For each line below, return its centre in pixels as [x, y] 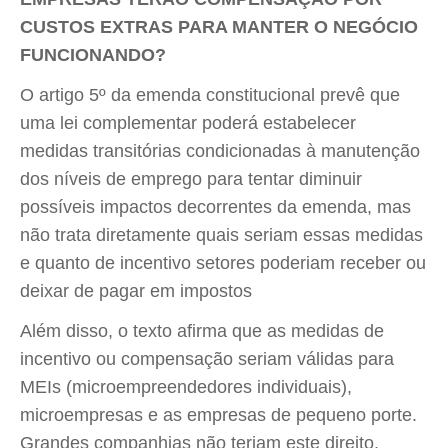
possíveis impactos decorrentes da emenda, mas [215, 207]
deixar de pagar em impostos [136, 291]
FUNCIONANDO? [93, 55]
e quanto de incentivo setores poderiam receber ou [223, 263]
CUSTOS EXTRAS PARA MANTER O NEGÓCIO [219, 27]
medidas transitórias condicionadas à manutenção [220, 151]
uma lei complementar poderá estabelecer [188, 123]
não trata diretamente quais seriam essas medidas [221, 235]
